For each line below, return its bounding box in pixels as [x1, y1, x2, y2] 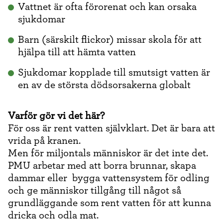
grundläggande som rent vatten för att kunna [8, 198, 211, 208]
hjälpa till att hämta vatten [18, 47, 136, 57]
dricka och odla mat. [8, 210, 99, 221]
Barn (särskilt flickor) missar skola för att [18, 34, 202, 45]
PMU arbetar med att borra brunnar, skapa [8, 160, 196, 171]
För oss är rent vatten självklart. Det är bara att [8, 123, 215, 133]
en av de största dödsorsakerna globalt [18, 80, 191, 90]
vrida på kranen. [8, 135, 81, 146]
